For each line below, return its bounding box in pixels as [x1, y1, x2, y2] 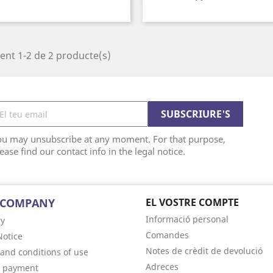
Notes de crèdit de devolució [146, 245, 263, 257]
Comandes [146, 229, 189, 241]
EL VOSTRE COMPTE [146, 196, 239, 209]
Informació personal [146, 213, 229, 225]
